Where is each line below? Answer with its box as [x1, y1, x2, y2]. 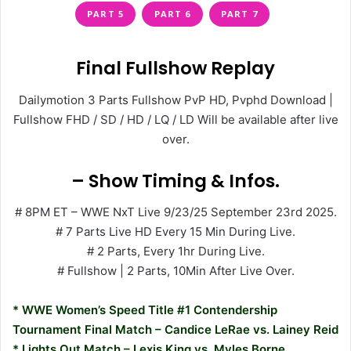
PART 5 [87, 7, 124, 20]
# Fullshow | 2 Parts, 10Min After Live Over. [56, 263, 295, 279]
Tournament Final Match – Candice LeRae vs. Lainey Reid [13, 322, 338, 338]
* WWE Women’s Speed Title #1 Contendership [13, 302, 277, 318]
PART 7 [221, 7, 258, 20]
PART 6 [154, 7, 191, 20]
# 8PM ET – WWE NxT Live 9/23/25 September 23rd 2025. [14, 204, 337, 220]
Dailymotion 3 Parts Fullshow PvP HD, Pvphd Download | [18, 92, 333, 107]
